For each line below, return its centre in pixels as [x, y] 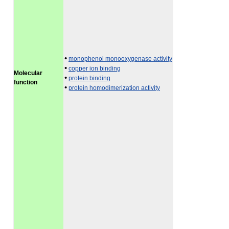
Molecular [28, 73]
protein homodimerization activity [114, 88]
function [26, 82]
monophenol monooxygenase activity [120, 59]
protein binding [89, 78]
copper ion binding [95, 68]
